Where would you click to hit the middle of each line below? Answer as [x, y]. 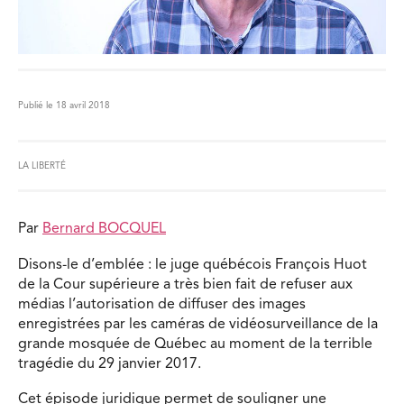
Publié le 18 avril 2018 [64, 105]
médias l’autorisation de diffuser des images [162, 304]
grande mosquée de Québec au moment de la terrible [195, 344]
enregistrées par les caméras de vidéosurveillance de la [198, 324]
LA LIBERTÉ [42, 165]
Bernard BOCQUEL [104, 229]
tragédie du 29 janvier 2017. [110, 364]
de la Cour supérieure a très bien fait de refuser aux [185, 285]
